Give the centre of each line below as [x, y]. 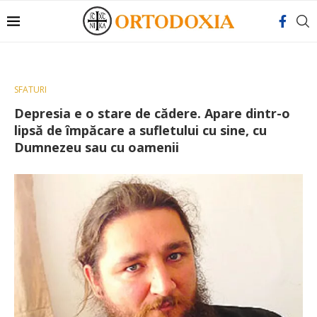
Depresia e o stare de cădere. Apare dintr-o [152, 113]
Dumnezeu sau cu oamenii [97, 147]
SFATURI [30, 90]
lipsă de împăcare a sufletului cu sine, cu [140, 130]
